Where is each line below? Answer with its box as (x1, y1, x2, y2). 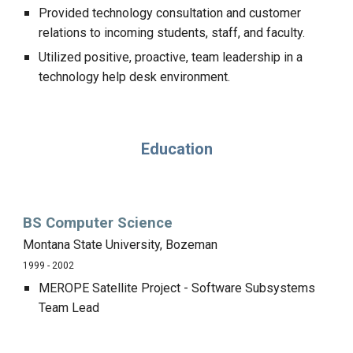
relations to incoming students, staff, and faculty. (39, 25, 306, 40)
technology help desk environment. (39, 69, 231, 84)
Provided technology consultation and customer (39, 6, 302, 20)
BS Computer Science (23, 214, 173, 232)
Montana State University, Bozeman (23, 237, 218, 252)
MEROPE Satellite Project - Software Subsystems (39, 281, 316, 295)
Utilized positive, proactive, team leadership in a (39, 50, 303, 65)
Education (140, 139, 213, 158)
